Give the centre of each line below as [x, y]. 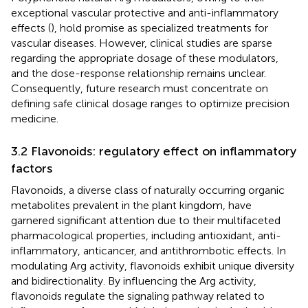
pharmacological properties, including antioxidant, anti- [146, 236]
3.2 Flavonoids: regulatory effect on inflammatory [154, 152]
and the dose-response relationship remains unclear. [139, 74]
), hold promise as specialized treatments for [159, 28]
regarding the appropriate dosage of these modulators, [145, 58]
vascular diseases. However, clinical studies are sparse [142, 43]
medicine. [35, 119]
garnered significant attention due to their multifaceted [146, 221]
